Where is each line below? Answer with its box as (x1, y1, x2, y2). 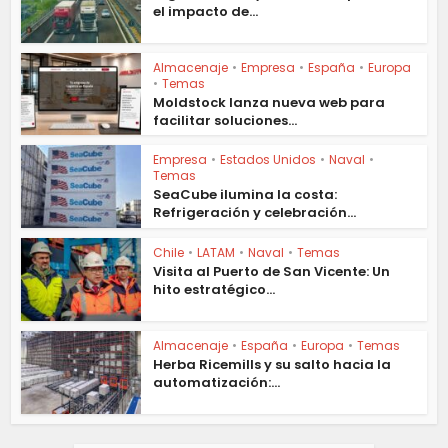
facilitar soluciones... (153, 110, 298, 130)
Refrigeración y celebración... (153, 203, 357, 223)
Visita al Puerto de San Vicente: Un (153, 262, 391, 282)
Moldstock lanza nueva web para (153, 92, 386, 112)
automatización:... (153, 372, 281, 392)
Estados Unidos (220, 151, 317, 169)
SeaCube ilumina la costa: (153, 185, 338, 205)
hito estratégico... (153, 280, 276, 300)
